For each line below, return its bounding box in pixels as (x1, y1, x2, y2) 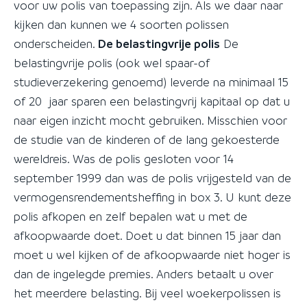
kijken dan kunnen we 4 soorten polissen (14, 17, 229, 32)
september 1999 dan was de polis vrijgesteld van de (14, 171, 291, 185)
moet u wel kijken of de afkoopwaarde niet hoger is (14, 247, 291, 262)
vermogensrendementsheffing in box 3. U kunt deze (14, 190, 291, 204)
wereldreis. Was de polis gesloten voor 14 (14, 151, 234, 166)
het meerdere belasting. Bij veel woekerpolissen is (14, 286, 281, 300)
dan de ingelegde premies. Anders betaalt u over (14, 267, 273, 281)
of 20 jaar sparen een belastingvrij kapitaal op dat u (14, 94, 290, 108)
